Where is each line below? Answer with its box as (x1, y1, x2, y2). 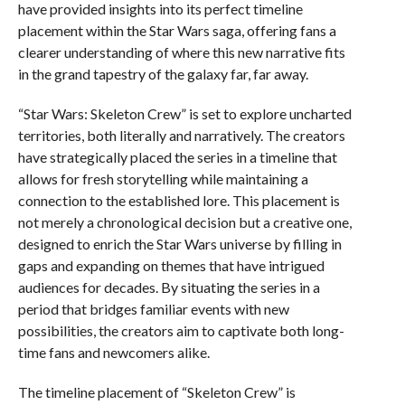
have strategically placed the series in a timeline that (17, 148, 337, 165)
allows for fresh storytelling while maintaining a (17, 170, 308, 187)
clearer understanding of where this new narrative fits (17, 43, 345, 61)
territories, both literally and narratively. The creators (17, 127, 345, 144)
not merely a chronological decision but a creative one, (17, 213, 352, 231)
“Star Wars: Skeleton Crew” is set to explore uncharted (17, 105, 352, 122)
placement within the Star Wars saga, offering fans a (17, 22, 336, 39)
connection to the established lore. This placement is (17, 192, 340, 209)
